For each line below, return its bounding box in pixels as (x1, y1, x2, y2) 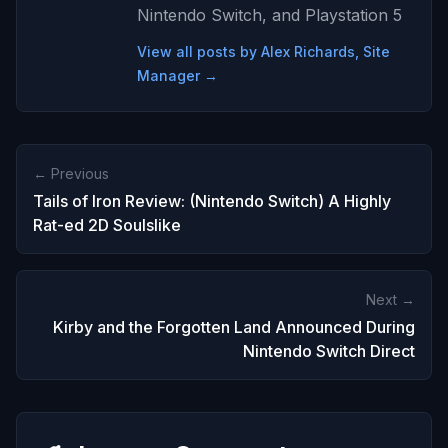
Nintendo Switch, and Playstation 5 (137, 5, 402, 26)
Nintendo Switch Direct (243, 341, 415, 362)
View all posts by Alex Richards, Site (137, 43, 390, 61)
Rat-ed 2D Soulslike (33, 215, 181, 236)
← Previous (33, 165, 109, 183)
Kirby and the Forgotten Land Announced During (53, 317, 415, 338)
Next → (366, 291, 415, 309)
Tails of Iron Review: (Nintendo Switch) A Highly (33, 191, 391, 212)
